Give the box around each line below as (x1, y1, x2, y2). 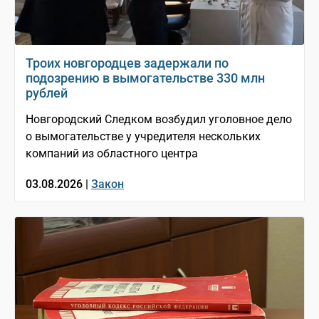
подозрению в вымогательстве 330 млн (26, 70, 265, 86)
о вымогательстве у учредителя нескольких (26, 130, 261, 144)
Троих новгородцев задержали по (26, 56, 229, 71)
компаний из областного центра (26, 147, 198, 161)
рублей (26, 85, 68, 101)
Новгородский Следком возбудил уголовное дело (26, 113, 292, 127)
